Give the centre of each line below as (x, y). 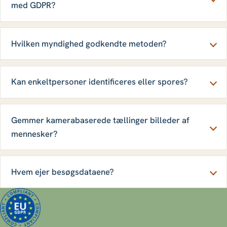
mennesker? (34, 134)
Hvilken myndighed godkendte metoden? (89, 43)
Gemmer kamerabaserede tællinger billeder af (100, 120)
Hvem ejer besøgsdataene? (62, 172)
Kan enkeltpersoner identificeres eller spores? (99, 82)
